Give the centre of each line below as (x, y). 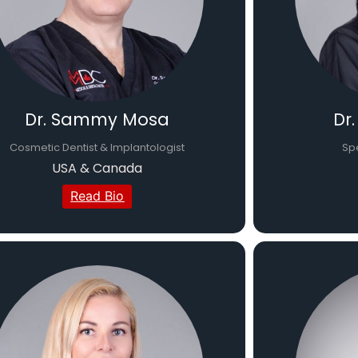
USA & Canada (97, 169)
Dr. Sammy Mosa (97, 120)
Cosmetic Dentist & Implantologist (97, 148)
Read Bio (97, 196)
